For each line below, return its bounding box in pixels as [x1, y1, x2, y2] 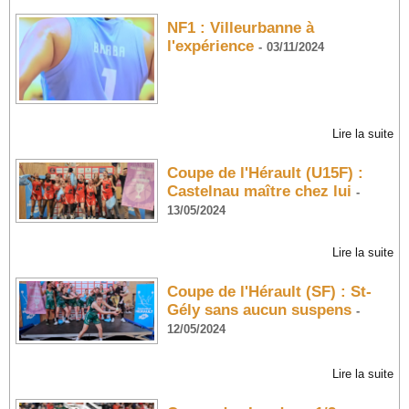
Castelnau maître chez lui [166, 183, 351, 201]
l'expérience [166, 37, 254, 55]
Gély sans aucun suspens [166, 300, 351, 319]
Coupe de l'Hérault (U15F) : [166, 164, 363, 183]
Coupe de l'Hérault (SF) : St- [166, 282, 372, 300]
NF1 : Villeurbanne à [166, 18, 314, 37]
